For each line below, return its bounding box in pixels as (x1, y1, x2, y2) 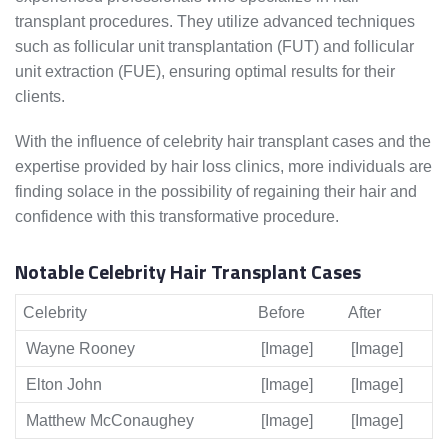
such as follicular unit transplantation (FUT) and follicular (15, 38, 414, 56)
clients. (15, 88, 65, 106)
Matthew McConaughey (26, 412, 194, 430)
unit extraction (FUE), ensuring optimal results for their (15, 63, 395, 81)
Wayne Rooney (26, 340, 135, 358)
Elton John (26, 376, 102, 394)
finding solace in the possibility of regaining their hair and (15, 183, 417, 201)
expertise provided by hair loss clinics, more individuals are (15, 158, 432, 176)
